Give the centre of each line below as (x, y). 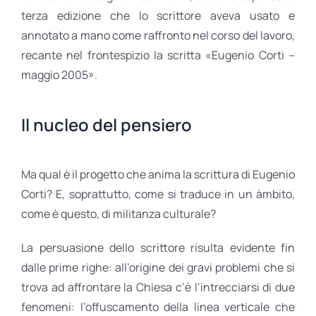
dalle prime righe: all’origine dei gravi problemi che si (158, 267)
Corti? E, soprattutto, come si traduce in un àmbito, (158, 194)
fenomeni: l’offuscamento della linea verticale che (158, 306)
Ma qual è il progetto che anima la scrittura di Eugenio (158, 174)
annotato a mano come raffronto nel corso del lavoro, (158, 35)
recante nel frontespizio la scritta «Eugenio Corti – (158, 55)
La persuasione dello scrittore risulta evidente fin (158, 247)
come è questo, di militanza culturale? (119, 213)
